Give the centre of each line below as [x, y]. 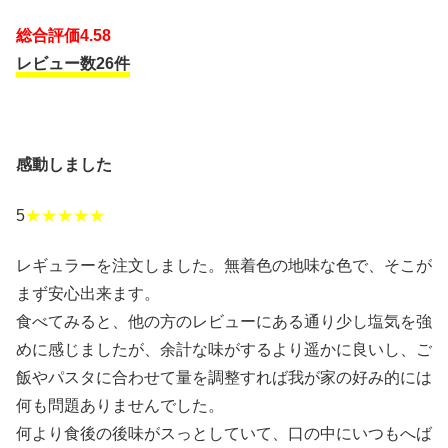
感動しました [64, 165]
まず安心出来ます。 [88, 293]
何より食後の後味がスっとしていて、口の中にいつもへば [224, 433]
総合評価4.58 [63, 36]
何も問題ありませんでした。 [120, 405]
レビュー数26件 [73, 64]
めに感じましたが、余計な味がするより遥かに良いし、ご [224, 349]
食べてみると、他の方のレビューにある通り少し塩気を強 [224, 321]
